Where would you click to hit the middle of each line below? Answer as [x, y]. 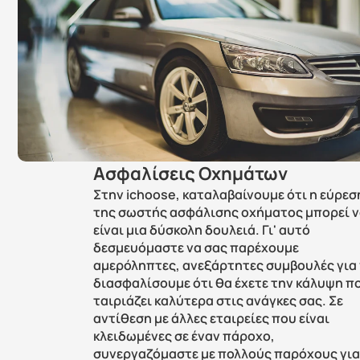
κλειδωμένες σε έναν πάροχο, [184, 336]
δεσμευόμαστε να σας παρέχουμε [196, 247]
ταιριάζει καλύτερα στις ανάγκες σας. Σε [219, 301]
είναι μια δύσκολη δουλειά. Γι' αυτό [202, 230]
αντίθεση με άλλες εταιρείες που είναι [212, 318]
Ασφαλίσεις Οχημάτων [191, 174]
